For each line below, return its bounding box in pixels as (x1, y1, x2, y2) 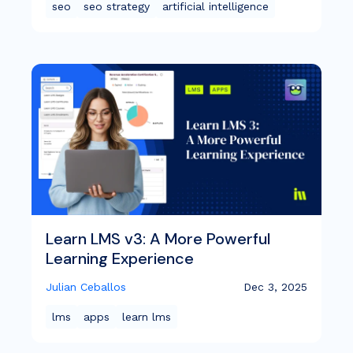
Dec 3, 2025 (243, 281, 307, 294)
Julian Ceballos (46, 281, 126, 294)
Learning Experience (46, 248, 194, 269)
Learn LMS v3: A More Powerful (46, 229, 270, 250)
